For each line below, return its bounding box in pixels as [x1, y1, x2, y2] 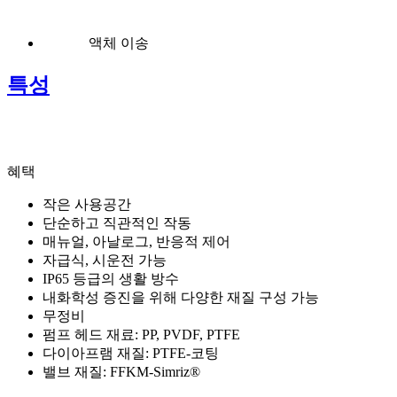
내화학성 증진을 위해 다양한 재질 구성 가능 [43, 289, 319, 305]
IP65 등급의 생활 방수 [43, 270, 179, 286]
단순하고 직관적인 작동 [43, 214, 191, 230]
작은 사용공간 [43, 196, 131, 212]
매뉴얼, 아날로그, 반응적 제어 [43, 233, 230, 249]
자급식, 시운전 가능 [43, 252, 167, 268]
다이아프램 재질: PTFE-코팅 [43, 345, 219, 361]
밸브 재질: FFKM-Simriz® [43, 363, 200, 379]
